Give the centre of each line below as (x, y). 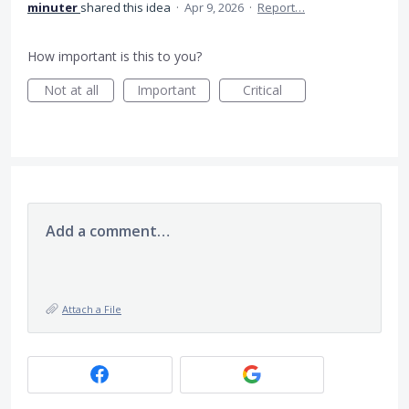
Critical (262, 89)
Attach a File (92, 309)
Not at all (71, 89)
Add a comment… (108, 231)
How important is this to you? (115, 56)
